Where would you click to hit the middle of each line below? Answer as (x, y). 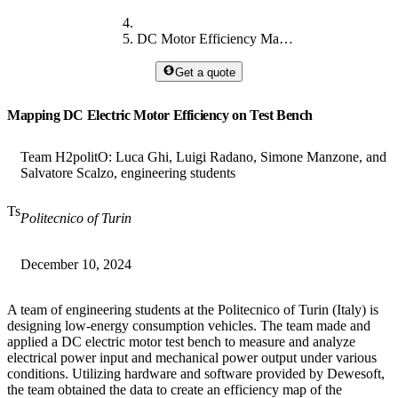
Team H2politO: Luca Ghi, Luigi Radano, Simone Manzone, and (203, 156)
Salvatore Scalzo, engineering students (128, 172)
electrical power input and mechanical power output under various (192, 357)
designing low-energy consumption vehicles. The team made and (189, 325)
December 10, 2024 (76, 264)
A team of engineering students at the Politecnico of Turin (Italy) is (193, 309)
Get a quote (205, 72)
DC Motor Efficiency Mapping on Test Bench (287, 39)
